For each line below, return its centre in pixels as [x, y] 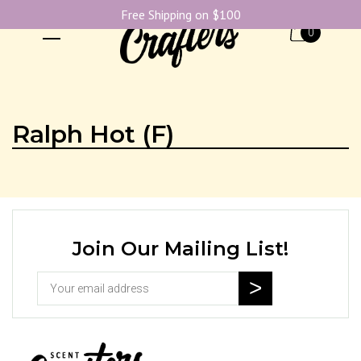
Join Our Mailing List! [180, 249]
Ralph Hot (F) [93, 134]
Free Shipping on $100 [180, 15]
